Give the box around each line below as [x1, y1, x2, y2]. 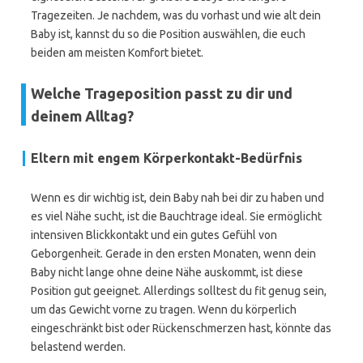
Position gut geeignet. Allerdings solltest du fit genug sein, [31, 284, 327, 297]
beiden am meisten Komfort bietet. [31, 46, 203, 59]
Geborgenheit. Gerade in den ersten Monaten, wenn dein [31, 247, 316, 260]
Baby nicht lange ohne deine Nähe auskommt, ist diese [31, 266, 303, 279]
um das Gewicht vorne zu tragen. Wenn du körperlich [31, 303, 297, 316]
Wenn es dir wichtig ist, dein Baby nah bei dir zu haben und [31, 191, 324, 204]
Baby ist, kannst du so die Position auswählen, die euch [31, 28, 305, 41]
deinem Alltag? [31, 108, 134, 124]
